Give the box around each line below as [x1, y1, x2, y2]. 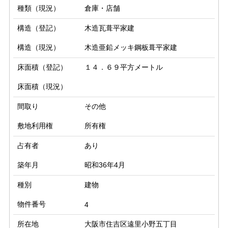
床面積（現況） [17, 82, 67, 91]
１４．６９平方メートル [84, 63, 163, 72]
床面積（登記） [17, 63, 67, 72]
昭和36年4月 [84, 161, 125, 169]
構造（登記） [17, 24, 60, 33]
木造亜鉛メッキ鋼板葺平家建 [84, 43, 177, 52]
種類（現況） [17, 4, 60, 13]
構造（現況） [17, 43, 60, 52]
